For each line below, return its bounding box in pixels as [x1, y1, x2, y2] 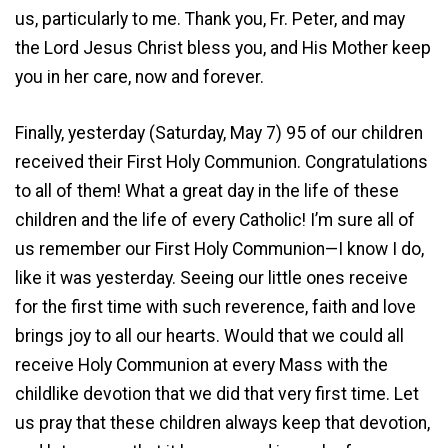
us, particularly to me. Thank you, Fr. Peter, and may [15, 9, 405, 30]
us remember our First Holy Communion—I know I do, [15, 238, 424, 259]
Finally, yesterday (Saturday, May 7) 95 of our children [15, 122, 423, 143]
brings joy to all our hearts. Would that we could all [15, 325, 404, 346]
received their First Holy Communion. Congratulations [15, 151, 428, 172]
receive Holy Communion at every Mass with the [15, 354, 388, 375]
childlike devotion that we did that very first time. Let [15, 383, 419, 404]
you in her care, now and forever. [15, 67, 264, 88]
